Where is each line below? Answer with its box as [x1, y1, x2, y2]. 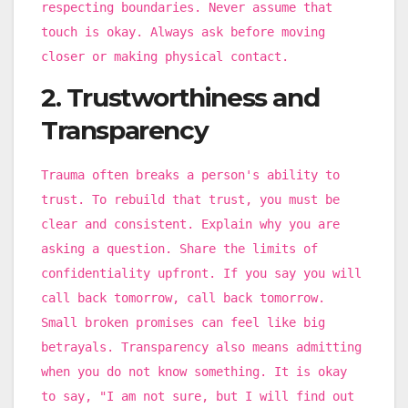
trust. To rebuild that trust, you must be [41, 191, 340, 207]
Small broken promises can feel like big [41, 314, 325, 330]
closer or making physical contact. [41, 48, 289, 64]
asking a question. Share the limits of [41, 240, 318, 256]
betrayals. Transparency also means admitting [41, 339, 362, 354]
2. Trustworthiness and [41, 81, 320, 113]
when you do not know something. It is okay [41, 363, 347, 379]
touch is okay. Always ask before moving [41, 24, 325, 39]
